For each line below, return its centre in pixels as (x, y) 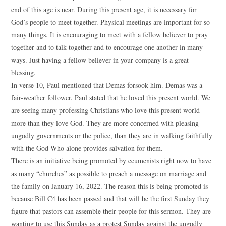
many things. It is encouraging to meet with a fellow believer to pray (110, 35)
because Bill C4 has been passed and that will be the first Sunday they (110, 199)
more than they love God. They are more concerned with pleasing (105, 123)
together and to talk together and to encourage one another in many (107, 47)
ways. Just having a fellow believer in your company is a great (100, 60)
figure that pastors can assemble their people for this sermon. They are (111, 211)
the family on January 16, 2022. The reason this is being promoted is (110, 186)
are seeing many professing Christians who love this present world (106, 110)
